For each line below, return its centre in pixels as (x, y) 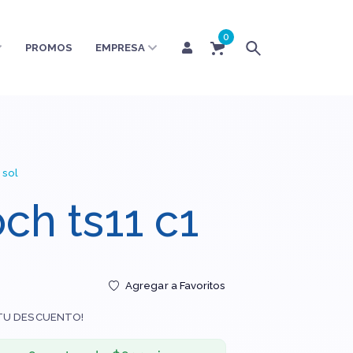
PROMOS (49, 48)
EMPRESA (121, 48)
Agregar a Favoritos (176, 285)
